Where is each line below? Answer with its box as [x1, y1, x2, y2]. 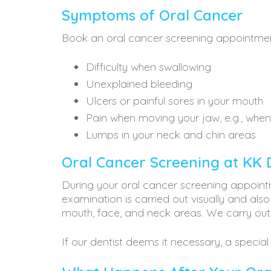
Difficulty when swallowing [86, 60, 211, 74]
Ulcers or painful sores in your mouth [86, 94, 263, 108]
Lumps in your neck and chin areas [86, 128, 256, 142]
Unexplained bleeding [86, 77, 192, 91]
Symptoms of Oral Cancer [62, 6, 243, 24]
